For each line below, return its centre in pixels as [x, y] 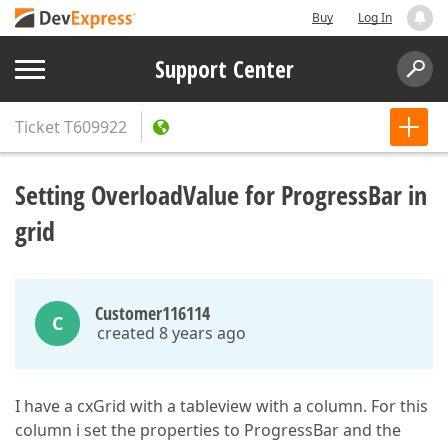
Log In [375, 17]
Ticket [37, 127]
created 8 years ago [171, 333]
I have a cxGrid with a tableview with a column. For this [221, 406]
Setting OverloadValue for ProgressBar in [221, 195]
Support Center [224, 69]
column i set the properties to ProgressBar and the [208, 430]
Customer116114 [152, 313]
